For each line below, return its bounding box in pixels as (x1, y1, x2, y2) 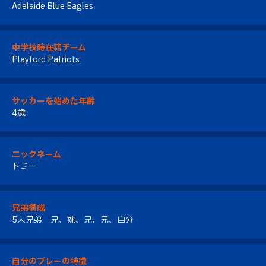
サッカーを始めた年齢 (12, 94, 95, 107)
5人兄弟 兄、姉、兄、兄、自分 (12, 213, 134, 226)
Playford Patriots (12, 53, 80, 66)
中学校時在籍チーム (12, 41, 86, 54)
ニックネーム (12, 148, 61, 161)
